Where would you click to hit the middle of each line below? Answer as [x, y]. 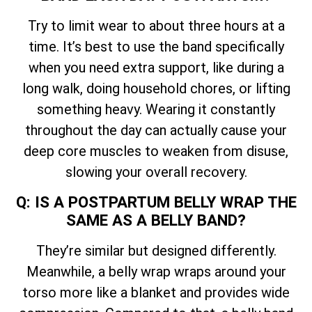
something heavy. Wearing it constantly [156, 110]
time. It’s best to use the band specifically [156, 47]
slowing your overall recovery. [156, 172]
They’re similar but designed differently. [156, 250]
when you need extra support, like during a [156, 68]
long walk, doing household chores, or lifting [156, 89]
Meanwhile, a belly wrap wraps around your [156, 271]
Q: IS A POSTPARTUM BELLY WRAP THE [156, 202]
